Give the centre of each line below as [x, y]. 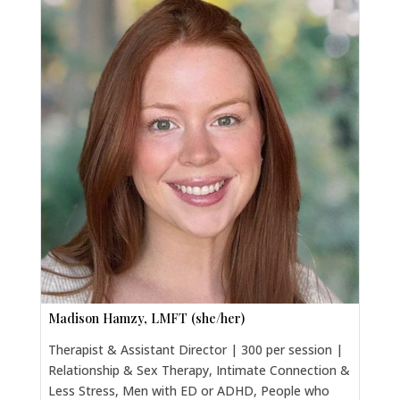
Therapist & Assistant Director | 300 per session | [195, 350]
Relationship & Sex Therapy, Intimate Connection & [199, 371]
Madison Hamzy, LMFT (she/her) [146, 318]
